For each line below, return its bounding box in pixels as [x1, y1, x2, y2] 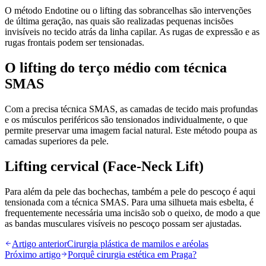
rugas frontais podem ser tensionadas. [5, 37, 144, 48]
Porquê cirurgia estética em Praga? [68, 249, 197, 259]
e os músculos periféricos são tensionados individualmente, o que [5, 115, 248, 125]
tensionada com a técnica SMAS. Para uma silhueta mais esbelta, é [5, 197, 254, 207]
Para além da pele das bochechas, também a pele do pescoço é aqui [5, 186, 255, 197]
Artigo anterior [12, 238, 67, 249]
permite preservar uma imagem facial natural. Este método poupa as [5, 125, 257, 136]
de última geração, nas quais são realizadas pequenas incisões [5, 16, 233, 27]
